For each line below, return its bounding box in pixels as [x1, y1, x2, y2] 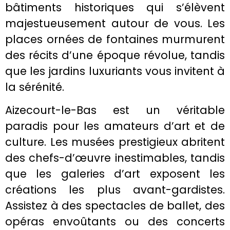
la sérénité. [5, 79, 64, 94]
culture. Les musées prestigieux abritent [5, 135, 225, 150]
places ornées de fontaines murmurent [5, 31, 225, 47]
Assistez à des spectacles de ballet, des [5, 198, 225, 214]
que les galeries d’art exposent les [5, 166, 225, 182]
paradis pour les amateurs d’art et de [5, 119, 225, 134]
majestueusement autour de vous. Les [5, 15, 225, 31]
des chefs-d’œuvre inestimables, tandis [5, 150, 225, 166]
